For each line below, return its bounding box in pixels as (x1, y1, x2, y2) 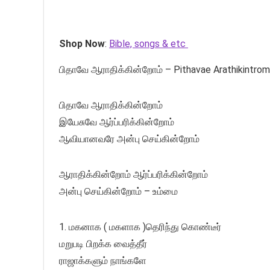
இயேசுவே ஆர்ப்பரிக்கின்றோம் (59, 116, 174, 128)
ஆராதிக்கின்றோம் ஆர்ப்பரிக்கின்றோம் (59, 168, 208, 180)
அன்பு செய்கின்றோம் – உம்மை (59, 185, 178, 197)
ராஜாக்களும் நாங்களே (59, 254, 146, 266)
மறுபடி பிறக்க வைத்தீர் (59, 237, 147, 250)
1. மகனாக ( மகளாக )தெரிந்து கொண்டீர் (59, 221, 221, 233)
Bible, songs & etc (109, 37, 188, 49)
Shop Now (59, 37, 105, 49)
